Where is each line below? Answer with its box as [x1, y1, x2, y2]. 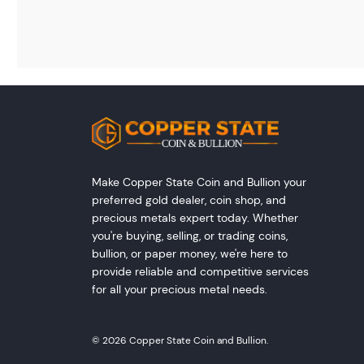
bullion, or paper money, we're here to [91, 246, 288, 262]
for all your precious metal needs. [91, 282, 267, 297]
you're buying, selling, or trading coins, [91, 228, 288, 244]
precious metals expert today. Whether [91, 210, 298, 226]
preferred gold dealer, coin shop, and [91, 193, 286, 208]
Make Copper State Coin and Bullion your [91, 175, 306, 190]
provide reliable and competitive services [91, 264, 309, 279]
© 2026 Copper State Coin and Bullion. [91, 334, 268, 347]
